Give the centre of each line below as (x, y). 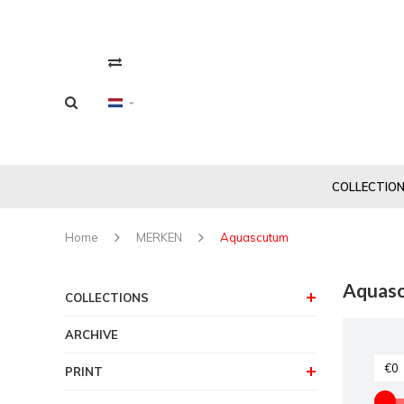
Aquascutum (254, 237)
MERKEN (159, 237)
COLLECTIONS (107, 297)
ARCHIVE (92, 334)
